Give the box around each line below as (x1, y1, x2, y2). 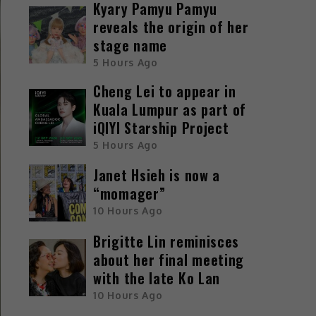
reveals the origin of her (93, 16, 249, 37)
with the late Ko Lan (93, 267, 221, 288)
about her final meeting (93, 248, 245, 270)
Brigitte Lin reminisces (93, 230, 240, 252)
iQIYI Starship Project (93, 116, 229, 138)
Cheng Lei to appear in (93, 80, 236, 102)
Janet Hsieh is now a (93, 164, 221, 186)
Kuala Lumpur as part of (93, 98, 247, 120)
